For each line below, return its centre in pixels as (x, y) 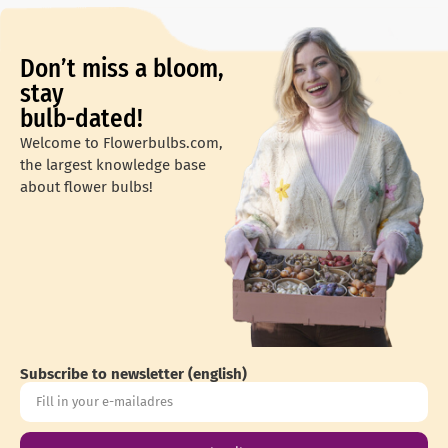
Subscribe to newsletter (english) (133, 374)
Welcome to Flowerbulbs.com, (121, 143)
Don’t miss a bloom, (122, 69)
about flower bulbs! (86, 187)
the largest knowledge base (113, 165)
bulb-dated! (81, 119)
